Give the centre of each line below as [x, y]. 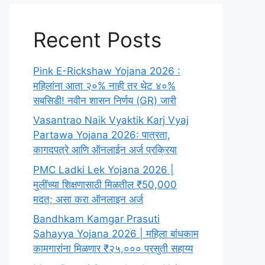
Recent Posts [97, 39]
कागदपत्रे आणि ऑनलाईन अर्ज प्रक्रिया [105, 150]
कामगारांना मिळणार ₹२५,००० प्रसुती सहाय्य [113, 248]
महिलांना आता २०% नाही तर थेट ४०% [104, 85]
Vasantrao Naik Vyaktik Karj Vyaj [111, 120]
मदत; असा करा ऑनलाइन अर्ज [88, 199]
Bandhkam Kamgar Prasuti [96, 219]
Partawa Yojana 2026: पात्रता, [102, 135]
